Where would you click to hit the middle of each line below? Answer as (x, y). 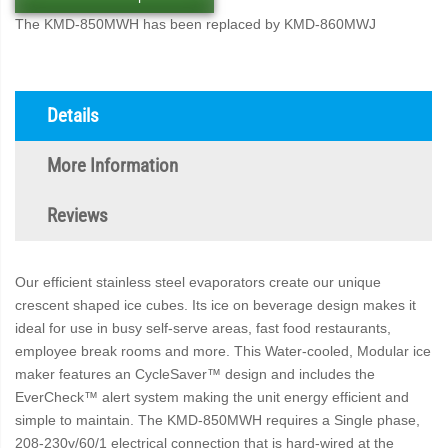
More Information (112, 166)
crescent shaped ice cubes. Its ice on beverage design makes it (215, 305)
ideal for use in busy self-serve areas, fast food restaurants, (203, 328)
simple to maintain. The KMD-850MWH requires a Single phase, (217, 420)
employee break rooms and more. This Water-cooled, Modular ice (223, 351)
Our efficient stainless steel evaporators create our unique (198, 282)
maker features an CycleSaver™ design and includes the (195, 374)
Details (73, 116)
